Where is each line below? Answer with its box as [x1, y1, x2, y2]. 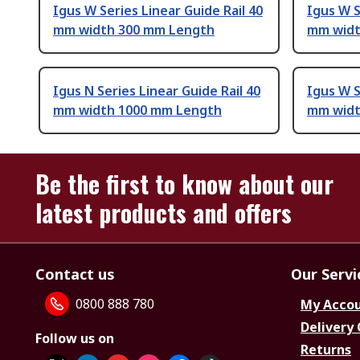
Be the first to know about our [35, 166, 333, 202]
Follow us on [35, 329, 114, 348]
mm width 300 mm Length [53, 21, 215, 39]
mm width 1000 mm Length [53, 101, 222, 120]
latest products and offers [35, 194, 292, 231]
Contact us [35, 264, 115, 284]
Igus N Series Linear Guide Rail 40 [53, 82, 260, 100]
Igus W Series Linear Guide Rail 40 [53, 2, 263, 20]
